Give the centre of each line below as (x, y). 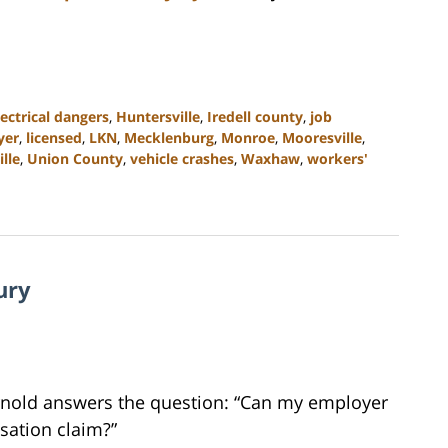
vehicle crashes (182, 159)
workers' (337, 159)
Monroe (248, 138)
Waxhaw (270, 159)
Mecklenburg (169, 138)
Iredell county (255, 117)
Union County (75, 159)
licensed (54, 138)
